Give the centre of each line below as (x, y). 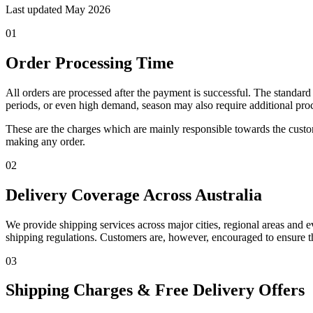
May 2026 (88, 9)
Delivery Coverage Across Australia (134, 195)
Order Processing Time (90, 63)
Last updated (35, 9)
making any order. (45, 141)
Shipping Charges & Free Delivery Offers (155, 290)
